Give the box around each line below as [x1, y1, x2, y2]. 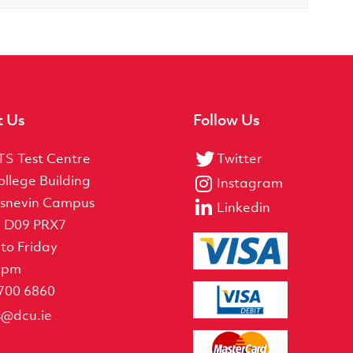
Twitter [216, 149, 262, 167]
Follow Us [192, 110, 260, 129]
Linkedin [216, 198, 270, 216]
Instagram [216, 173, 283, 191]
